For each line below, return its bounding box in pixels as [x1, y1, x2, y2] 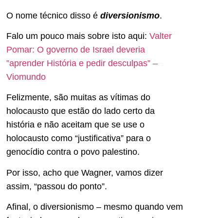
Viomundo [6, 72, 46, 82]
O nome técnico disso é [6, 10, 100, 20]
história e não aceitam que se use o [6, 120, 145, 130]
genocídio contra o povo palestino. [6, 147, 140, 157]
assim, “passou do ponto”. [6, 181, 107, 191]
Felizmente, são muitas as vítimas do [6, 92, 150, 103]
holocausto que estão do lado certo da [6, 106, 155, 116]
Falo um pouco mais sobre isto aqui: [6, 31, 149, 41]
